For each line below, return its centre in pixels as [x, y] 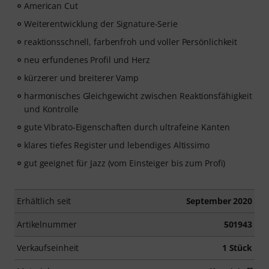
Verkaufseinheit [48, 248]
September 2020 [219, 201]
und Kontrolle [51, 109]
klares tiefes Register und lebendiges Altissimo [117, 145]
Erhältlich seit [44, 201]
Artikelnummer [47, 225]
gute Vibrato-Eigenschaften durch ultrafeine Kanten [127, 127]
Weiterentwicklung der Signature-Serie [101, 24]
